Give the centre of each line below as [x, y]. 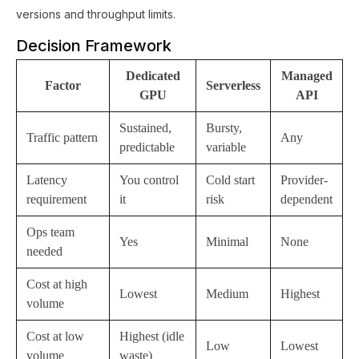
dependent [307, 199]
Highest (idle [152, 336]
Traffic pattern [62, 137]
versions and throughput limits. [96, 14]
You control [149, 180]
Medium [227, 294]
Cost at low [55, 336]
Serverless [233, 85]
